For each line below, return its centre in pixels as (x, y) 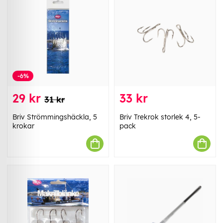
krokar (23, 126)
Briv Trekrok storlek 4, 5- (160, 117)
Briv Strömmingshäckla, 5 (55, 117)
